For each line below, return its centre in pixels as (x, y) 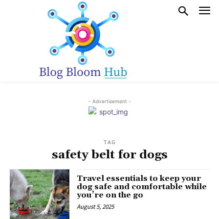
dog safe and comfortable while (142, 187)
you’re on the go (110, 195)
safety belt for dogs (109, 155)
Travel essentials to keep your (139, 178)
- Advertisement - (109, 101)
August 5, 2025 (96, 207)
